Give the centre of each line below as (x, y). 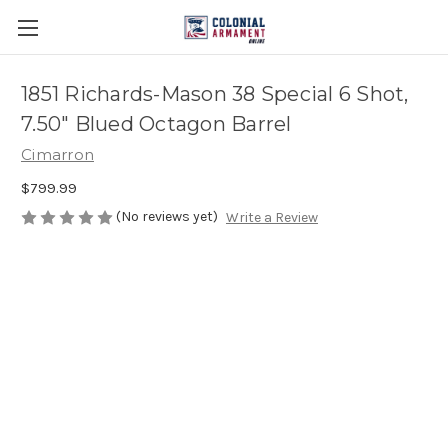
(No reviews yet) (167, 216)
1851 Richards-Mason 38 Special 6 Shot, (215, 94)
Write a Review (271, 218)
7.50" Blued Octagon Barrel (156, 124)
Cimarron (57, 154)
